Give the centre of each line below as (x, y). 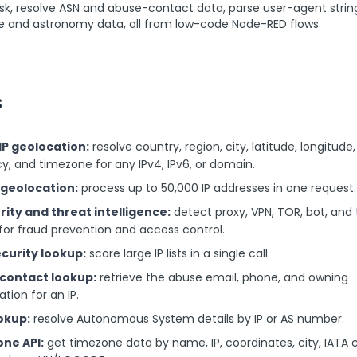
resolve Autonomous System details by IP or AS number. (187, 319)
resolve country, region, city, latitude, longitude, (222, 147)
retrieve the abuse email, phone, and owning (222, 277)
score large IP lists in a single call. (178, 253)
